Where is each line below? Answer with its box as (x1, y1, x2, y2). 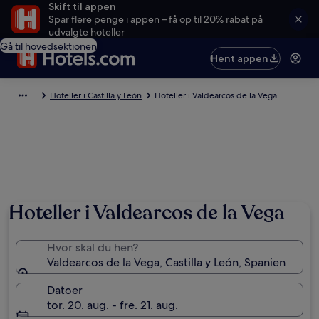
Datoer (47, 283, 83, 298)
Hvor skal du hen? (47, 240, 138, 255)
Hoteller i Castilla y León (50, 90, 142, 101)
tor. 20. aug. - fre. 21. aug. (47, 298, 178, 313)
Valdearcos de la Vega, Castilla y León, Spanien (47, 255, 286, 270)
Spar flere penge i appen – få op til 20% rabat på (48, 13, 263, 26)
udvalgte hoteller (48, 26, 125, 38)
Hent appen (211, 52, 269, 65)
